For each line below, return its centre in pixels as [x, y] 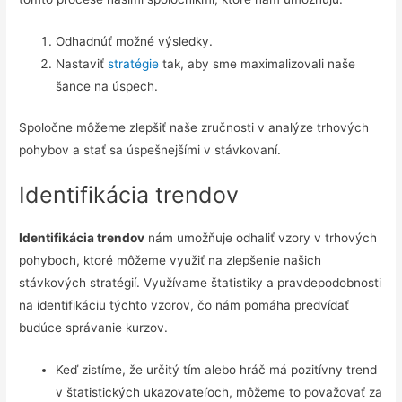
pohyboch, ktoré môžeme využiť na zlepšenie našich [170, 261]
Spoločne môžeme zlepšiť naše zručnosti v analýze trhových [194, 127]
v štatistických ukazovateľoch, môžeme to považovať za [219, 393]
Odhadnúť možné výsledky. [135, 42]
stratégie [134, 64]
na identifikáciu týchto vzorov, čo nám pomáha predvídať [184, 306]
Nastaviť [82, 64]
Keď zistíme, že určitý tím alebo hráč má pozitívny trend [217, 370]
